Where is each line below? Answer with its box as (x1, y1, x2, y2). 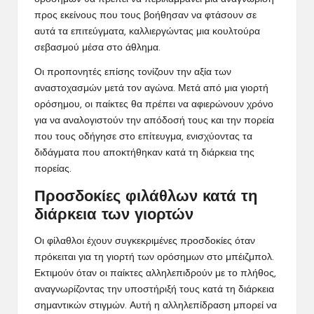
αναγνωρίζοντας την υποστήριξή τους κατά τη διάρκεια (34, 285, 274, 294)
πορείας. (34, 164, 71, 174)
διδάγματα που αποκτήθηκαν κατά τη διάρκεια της (34, 148, 254, 158)
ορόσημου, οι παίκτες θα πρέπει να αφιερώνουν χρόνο (34, 100, 273, 109)
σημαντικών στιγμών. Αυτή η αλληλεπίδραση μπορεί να (34, 301, 277, 310)
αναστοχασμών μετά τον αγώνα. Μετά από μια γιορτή (34, 83, 268, 93)
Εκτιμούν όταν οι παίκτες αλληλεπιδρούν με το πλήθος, (34, 268, 276, 278)
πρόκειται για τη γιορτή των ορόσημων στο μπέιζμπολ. (34, 252, 274, 262)
